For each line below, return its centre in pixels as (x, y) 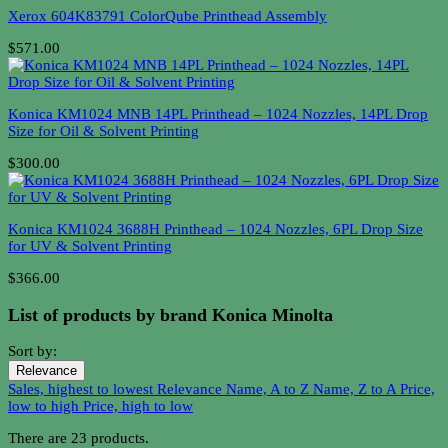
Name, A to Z (269, 389)
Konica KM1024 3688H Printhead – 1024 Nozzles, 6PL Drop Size (215, 229)
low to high (45, 406)
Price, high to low (138, 406)
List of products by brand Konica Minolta (170, 314)
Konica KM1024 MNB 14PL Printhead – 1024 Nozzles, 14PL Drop (218, 114)
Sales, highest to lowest (82, 389)
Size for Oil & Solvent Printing (103, 131)
